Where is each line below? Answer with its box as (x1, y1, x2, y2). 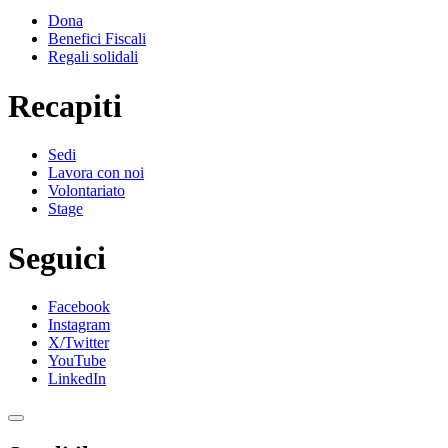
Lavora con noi (48, 164, 144, 182)
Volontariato (48, 182, 125, 200)
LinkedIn (48, 370, 106, 388)
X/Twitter (48, 334, 109, 352)
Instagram (48, 316, 110, 334)
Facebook (48, 298, 110, 316)
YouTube (48, 352, 106, 370)
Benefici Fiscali (48, 30, 146, 48)
